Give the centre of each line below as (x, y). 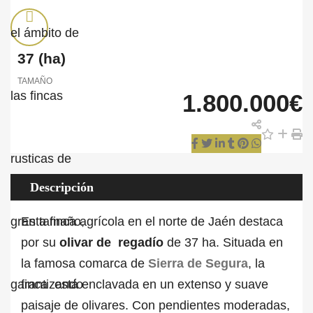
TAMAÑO (35, 81)
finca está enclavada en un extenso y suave (145, 284)
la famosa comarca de (85, 263)
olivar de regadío (111, 242)
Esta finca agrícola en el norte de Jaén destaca (152, 221)
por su (40, 242)
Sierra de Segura (198, 263)
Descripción (62, 187)
